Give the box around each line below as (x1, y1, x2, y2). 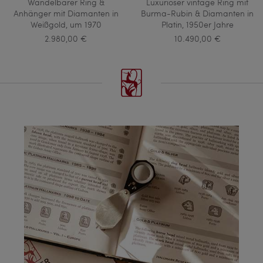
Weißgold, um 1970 (30, 18, 102, 30)
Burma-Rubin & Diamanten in (141, 7, 254, 19)
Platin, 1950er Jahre (161, 18, 234, 30)
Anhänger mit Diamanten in (13, 7, 119, 19)
